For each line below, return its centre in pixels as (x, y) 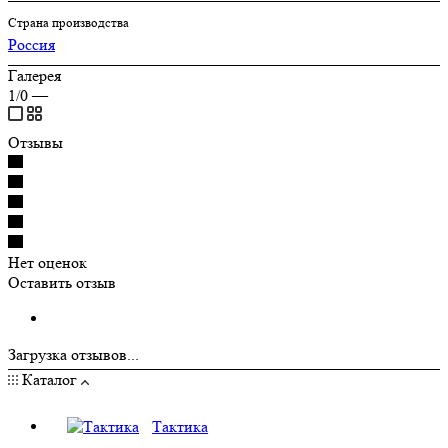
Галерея (34, 75)
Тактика (180, 426)
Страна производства (68, 22)
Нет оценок (47, 262)
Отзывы (35, 142)
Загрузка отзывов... (73, 354)
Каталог (49, 379)
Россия (31, 44)
